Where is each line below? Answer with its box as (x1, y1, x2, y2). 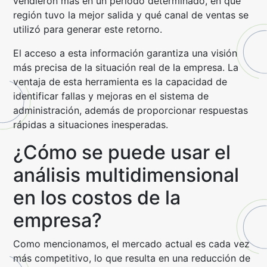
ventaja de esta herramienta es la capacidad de (13, 76, 228, 88)
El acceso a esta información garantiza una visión (13, 47, 238, 59)
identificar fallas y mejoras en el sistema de (13, 90, 209, 102)
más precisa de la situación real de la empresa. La (13, 61, 239, 73)
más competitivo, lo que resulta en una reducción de (13, 252, 251, 264)
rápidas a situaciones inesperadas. (13, 119, 169, 131)
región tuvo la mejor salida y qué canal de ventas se (13, 9, 249, 21)
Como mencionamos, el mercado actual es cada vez (13, 238, 250, 250)
